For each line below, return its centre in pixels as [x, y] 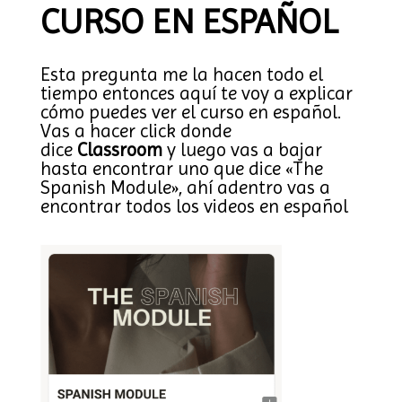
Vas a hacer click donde [135, 131]
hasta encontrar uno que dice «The [181, 169]
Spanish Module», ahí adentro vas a [185, 188]
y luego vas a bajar [242, 150]
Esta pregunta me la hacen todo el [181, 74]
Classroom [119, 150]
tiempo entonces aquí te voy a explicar [196, 93]
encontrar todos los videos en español [194, 206]
